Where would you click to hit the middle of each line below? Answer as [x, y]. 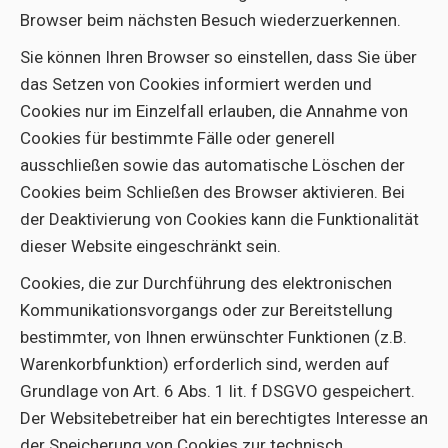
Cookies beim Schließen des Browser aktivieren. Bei [212, 192]
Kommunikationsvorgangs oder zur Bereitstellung [206, 310]
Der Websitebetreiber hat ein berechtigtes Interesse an [224, 418]
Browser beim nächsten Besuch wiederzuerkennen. [210, 20]
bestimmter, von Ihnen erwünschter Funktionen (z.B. [213, 337]
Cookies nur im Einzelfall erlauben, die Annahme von [214, 111]
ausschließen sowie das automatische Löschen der [212, 165]
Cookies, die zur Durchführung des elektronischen [206, 283]
